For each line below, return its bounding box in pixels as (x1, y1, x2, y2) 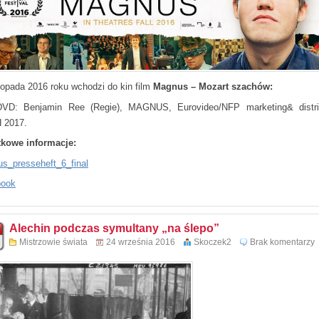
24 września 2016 (106, 237, 175, 247)
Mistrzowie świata (19, 237, 88, 247)
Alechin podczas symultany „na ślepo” (9, 222, 219, 234)
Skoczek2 (194, 237, 231, 247)
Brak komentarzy (250, 237, 315, 247)
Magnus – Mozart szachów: (153, 81, 276, 92)
